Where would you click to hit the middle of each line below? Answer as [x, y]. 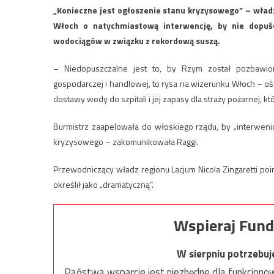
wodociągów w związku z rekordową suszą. [137, 41]
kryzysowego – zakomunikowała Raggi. [126, 142]
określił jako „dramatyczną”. [103, 184]
